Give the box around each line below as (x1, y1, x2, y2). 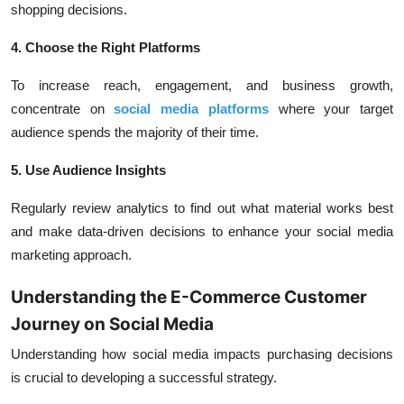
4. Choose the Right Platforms (11, 40, 200, 55)
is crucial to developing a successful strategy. (11, 370, 277, 385)
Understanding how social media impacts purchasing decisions (11, 346, 393, 362)
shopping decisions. (11, 2, 127, 17)
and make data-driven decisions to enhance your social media (11, 224, 393, 239)
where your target (268, 101, 394, 116)
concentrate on (11, 101, 115, 116)
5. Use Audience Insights (11, 162, 166, 178)
